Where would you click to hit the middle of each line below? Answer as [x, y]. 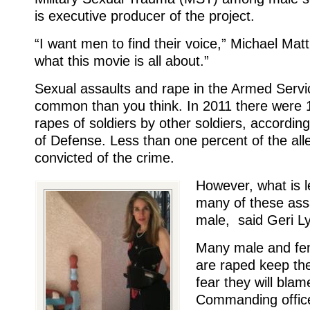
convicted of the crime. [104, 157]
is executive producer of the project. [145, 16]
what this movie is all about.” [122, 61]
